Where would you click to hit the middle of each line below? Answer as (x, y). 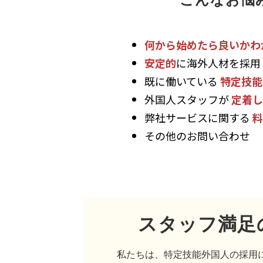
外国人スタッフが (188, 100)
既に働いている (182, 81)
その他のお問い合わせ (197, 136)
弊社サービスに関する (198, 118)
